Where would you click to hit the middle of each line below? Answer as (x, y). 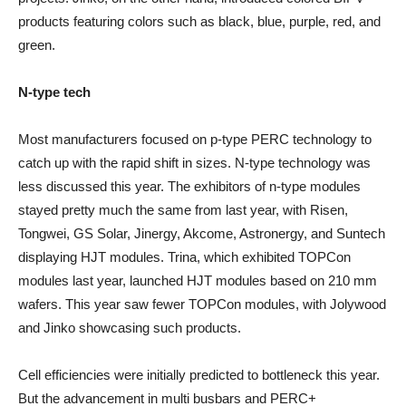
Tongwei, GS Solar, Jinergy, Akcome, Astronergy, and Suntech (202, 233)
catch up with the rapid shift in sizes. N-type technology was (194, 163)
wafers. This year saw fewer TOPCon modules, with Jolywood (202, 304)
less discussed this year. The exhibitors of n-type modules (189, 186)
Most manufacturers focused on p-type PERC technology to (195, 139)
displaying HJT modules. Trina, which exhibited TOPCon (184, 257)
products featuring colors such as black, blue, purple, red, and (199, 21)
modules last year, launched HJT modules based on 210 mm (198, 280)
